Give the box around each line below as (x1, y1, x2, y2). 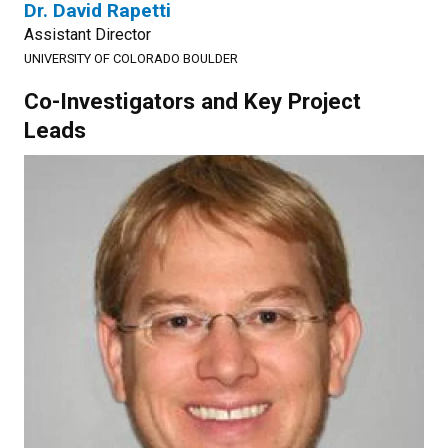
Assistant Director (24, 25, 151, 44)
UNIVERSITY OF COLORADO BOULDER (24, 51, 238, 66)
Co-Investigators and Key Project (24, 88, 361, 114)
